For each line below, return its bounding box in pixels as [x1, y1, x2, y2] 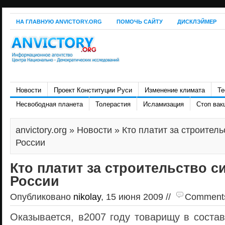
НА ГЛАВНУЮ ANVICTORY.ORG [16, 19, 102, 25]
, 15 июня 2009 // [101, 191, 173, 202]
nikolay [73, 191, 101, 202]
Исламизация [143, 100, 184, 108]
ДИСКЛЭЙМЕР [177, 19, 216, 25]
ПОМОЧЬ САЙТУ [117, 19, 163, 25]
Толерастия [95, 100, 131, 108]
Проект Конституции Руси [54, 86, 132, 94]
